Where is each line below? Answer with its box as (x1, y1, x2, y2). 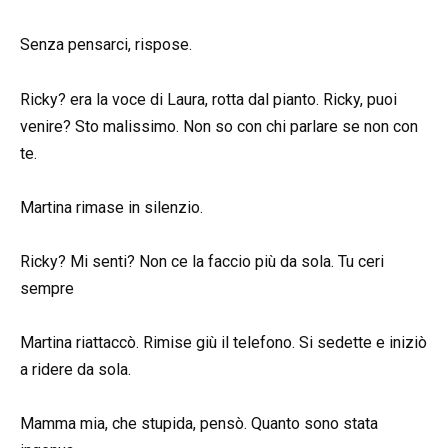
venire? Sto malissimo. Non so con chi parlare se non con (20, 116, 418, 136)
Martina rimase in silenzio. (20, 197, 203, 217)
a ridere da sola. (20, 360, 131, 380)
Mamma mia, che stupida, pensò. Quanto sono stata (20, 414, 378, 434)
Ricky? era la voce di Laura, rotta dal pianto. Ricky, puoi (20, 89, 397, 109)
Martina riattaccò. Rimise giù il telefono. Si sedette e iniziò (20, 333, 427, 353)
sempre (20, 278, 74, 298)
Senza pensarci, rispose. (20, 35, 192, 55)
